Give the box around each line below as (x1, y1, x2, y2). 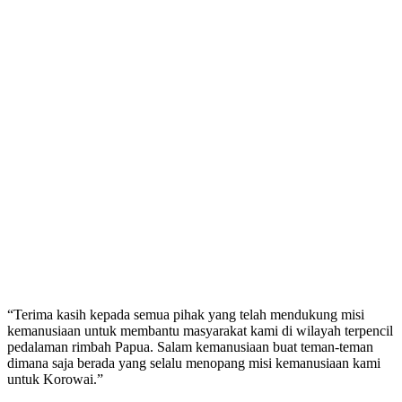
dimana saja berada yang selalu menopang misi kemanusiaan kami (7, 354, 380, 371)
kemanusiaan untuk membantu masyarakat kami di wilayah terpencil (7, 322, 393, 338)
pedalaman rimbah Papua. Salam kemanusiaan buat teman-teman (7, 338, 373, 354)
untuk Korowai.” (7, 371, 103, 387)
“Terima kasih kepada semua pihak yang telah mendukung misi (7, 306, 364, 322)
